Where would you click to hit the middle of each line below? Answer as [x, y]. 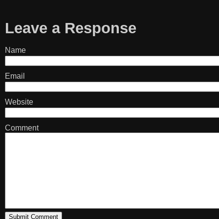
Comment [22, 128]
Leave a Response [70, 28]
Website [19, 102]
